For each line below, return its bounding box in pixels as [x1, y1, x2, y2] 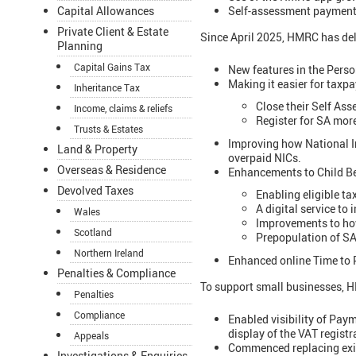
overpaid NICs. [228, 149, 301, 165]
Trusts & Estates [74, 122, 143, 136]
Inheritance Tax [74, 81, 140, 95]
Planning [57, 38, 103, 54]
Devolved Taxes [57, 183, 133, 199]
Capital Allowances [57, 3, 154, 19]
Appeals [74, 329, 109, 342]
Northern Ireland [74, 246, 144, 260]
